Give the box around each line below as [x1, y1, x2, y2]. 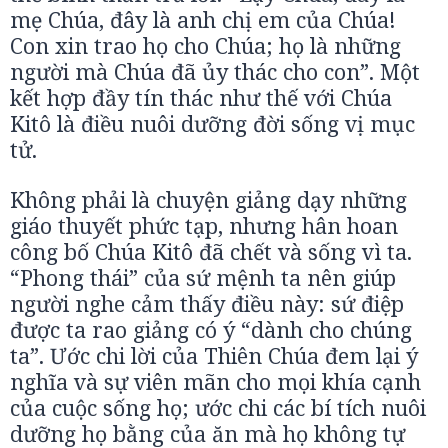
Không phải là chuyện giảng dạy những [10, 185, 407, 214]
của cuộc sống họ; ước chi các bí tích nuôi [10, 393, 426, 422]
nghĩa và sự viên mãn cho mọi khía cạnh [10, 367, 421, 396]
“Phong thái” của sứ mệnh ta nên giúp [10, 263, 396, 292]
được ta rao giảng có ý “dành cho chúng [10, 315, 412, 344]
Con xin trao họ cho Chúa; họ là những [10, 31, 401, 60]
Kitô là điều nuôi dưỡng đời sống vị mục [10, 109, 415, 138]
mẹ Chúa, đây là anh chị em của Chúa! [10, 5, 396, 34]
